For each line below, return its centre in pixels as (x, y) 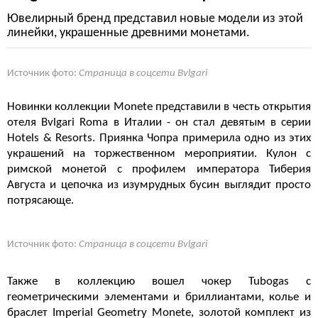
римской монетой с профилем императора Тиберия (159, 169)
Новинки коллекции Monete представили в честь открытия (159, 107)
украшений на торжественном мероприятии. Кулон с (159, 154)
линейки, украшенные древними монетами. (128, 33)
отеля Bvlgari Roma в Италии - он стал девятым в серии (159, 122)
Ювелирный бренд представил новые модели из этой (155, 19)
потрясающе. (40, 201)
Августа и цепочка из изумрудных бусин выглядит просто (159, 185)
